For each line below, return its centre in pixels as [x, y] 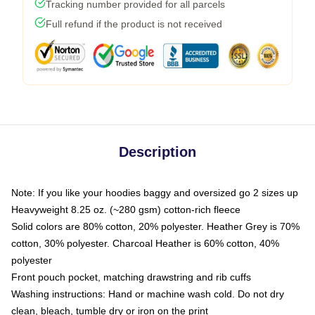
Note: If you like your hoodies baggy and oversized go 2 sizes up [155, 192]
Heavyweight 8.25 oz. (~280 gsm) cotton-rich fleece [126, 209]
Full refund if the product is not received [134, 24]
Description [157, 152]
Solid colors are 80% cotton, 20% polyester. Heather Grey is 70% [155, 226]
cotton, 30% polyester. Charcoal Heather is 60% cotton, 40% [145, 243]
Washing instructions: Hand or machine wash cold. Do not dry [148, 294]
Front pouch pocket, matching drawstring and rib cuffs [131, 277]
